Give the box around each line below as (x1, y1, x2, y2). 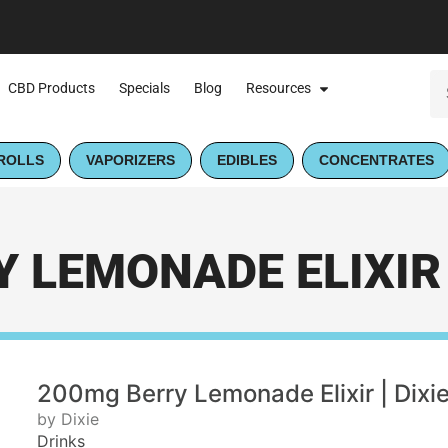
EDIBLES (217, 152, 277, 169)
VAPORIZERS (86, 152, 175, 169)
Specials (118, 80, 170, 98)
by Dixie (37, 409, 100, 430)
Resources (245, 80, 311, 98)
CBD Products (7, 80, 95, 98)
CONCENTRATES (319, 152, 434, 169)
